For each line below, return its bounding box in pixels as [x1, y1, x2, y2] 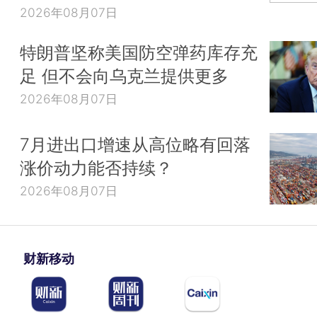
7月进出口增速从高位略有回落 [20, 133, 250, 155]
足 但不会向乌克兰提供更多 [20, 65, 229, 87]
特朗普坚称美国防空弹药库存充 [20, 42, 258, 64]
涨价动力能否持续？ [20, 156, 173, 178]
